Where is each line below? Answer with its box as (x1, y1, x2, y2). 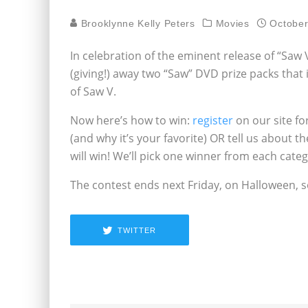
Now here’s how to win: (70, 113, 192, 128)
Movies (215, 18, 250, 29)
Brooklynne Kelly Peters (78, 18, 195, 29)
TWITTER (118, 225, 157, 234)
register (192, 113, 233, 128)
